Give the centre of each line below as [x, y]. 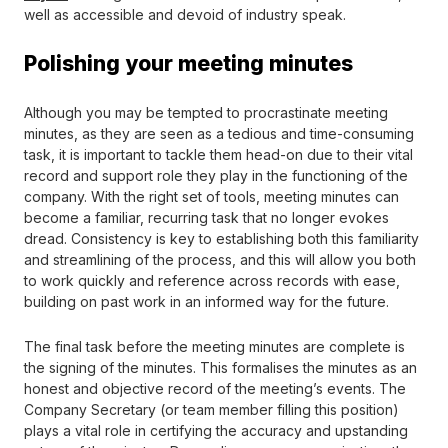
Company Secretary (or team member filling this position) [211, 409]
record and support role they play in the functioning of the [216, 175]
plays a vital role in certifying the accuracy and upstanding [216, 430]
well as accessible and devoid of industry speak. [187, 14]
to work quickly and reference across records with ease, [212, 280]
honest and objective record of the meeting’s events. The [215, 388]
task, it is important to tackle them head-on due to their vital [218, 154]
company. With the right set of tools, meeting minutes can [211, 196]
